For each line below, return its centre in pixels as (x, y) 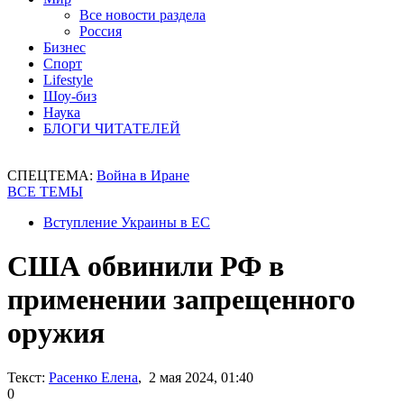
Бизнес (64, 47)
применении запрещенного (181, 300)
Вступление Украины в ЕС (127, 222)
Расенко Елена (93, 377)
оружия (56, 333)
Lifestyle (68, 80)
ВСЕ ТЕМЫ (45, 192)
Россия (101, 31)
